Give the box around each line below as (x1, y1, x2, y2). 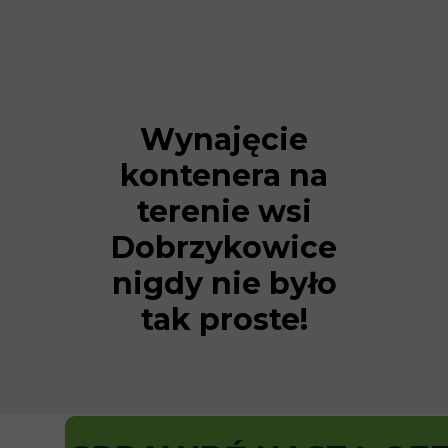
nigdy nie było (111, 265, 337, 302)
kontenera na (120, 157, 328, 194)
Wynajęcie (140, 121, 308, 158)
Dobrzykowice (111, 229, 337, 266)
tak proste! (140, 301, 308, 338)
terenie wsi (136, 193, 312, 230)
